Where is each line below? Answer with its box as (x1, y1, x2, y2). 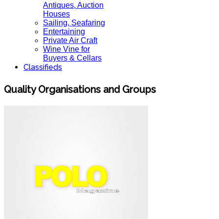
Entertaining (43, 27, 85, 36)
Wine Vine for (43, 45, 90, 53)
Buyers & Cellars (43, 54, 102, 62)
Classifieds (23, 63, 62, 72)
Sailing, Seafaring (43, 19, 105, 27)
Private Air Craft (43, 36, 97, 44)
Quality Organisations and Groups (4, 83, 156, 95)
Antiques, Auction (43, 1, 104, 9)
